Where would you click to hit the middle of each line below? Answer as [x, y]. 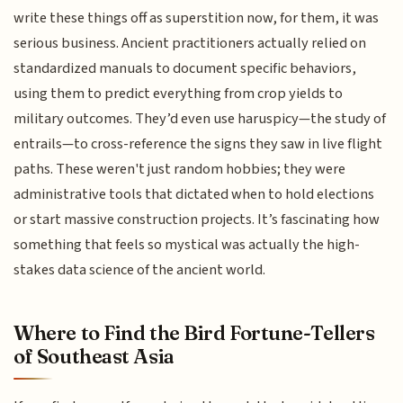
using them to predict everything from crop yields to [179, 94]
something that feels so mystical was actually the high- [187, 245]
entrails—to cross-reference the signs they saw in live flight [198, 144]
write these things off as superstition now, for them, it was [197, 18]
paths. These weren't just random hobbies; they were [180, 170]
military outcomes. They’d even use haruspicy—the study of [200, 119]
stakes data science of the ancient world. [140, 270]
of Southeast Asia [94, 356]
